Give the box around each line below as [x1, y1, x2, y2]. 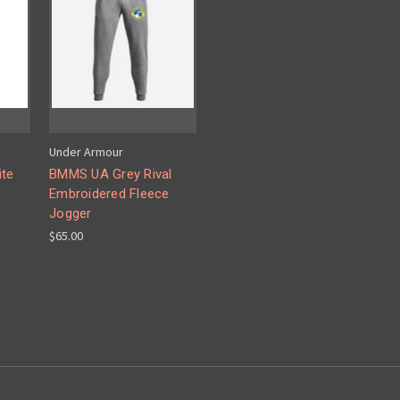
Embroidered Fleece [49, 186, 170, 203]
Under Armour [49, 144, 123, 161]
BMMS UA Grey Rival [49, 166, 172, 183]
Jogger [49, 205, 92, 222]
